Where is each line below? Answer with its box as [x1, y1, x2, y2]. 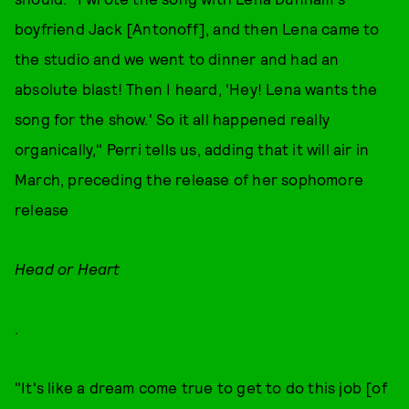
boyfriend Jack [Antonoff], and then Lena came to [15, 19, 380, 37]
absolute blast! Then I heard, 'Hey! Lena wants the [15, 79, 378, 98]
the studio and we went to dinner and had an [15, 49, 340, 68]
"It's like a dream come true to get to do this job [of [15, 378, 387, 396]
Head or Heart [15, 259, 121, 278]
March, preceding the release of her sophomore [15, 170, 364, 188]
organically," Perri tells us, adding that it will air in [15, 140, 370, 158]
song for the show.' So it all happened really [15, 110, 330, 128]
